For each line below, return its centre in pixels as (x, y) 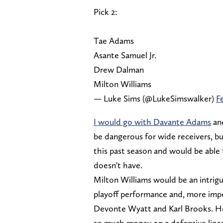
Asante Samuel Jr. (125, 55)
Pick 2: (106, 11)
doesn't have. (118, 165)
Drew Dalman (119, 69)
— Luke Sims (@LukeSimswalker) (155, 98)
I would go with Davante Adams (152, 121)
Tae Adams (114, 40)
